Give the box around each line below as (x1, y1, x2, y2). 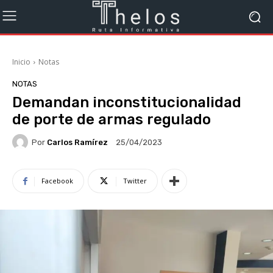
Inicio (12, 57, 30, 67)
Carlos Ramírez (47, 137, 108, 147)
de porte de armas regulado (12, 111, 211, 128)
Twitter (123, 176, 147, 185)
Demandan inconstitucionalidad (12, 94, 241, 111)
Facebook (41, 176, 73, 185)
